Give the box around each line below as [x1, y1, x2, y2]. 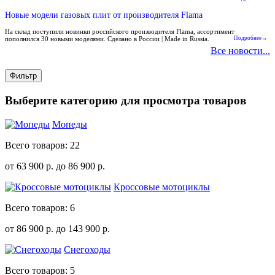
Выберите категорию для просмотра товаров [5, 94, 246, 107]
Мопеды [52, 118, 87, 130]
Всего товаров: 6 [5, 202, 75, 213]
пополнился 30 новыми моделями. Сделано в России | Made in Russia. [5, 35, 211, 43]
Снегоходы [64, 244, 110, 255]
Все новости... [211, 45, 270, 56]
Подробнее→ [234, 35, 267, 42]
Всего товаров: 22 [5, 139, 80, 150]
